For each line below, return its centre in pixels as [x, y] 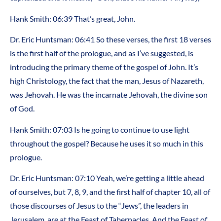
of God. [22, 109]
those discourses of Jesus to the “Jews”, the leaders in [99, 205]
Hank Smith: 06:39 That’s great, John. [73, 18]
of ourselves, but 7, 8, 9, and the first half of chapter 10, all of [110, 191]
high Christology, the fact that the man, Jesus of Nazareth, [107, 81]
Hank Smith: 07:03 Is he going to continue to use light [100, 129]
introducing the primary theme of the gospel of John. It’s [104, 67]
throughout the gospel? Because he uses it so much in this [107, 143]
